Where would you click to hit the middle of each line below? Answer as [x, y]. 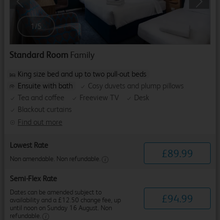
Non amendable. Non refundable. [55, 159]
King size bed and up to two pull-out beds [82, 74]
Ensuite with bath [45, 86]
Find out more [40, 122]
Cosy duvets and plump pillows [136, 86]
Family [82, 55]
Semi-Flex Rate [33, 179]
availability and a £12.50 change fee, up [65, 200]
